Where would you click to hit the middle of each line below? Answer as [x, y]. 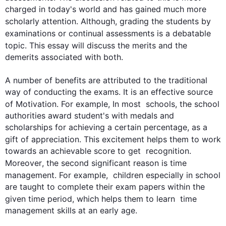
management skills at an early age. [71, 210]
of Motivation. [33, 104]
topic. [17, 45]
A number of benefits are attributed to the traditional [106, 80]
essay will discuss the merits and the [116, 45]
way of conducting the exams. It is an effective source [109, 92]
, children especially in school [163, 175]
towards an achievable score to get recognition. [99, 151]
